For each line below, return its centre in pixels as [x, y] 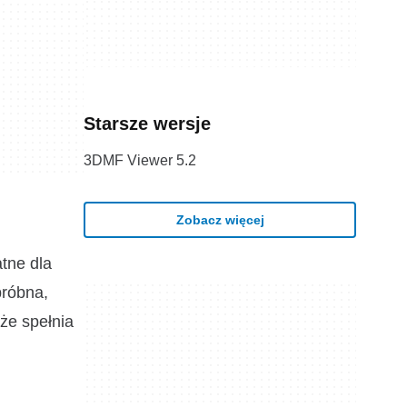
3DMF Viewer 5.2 [140, 160]
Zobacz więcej [220, 219]
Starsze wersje [147, 124]
